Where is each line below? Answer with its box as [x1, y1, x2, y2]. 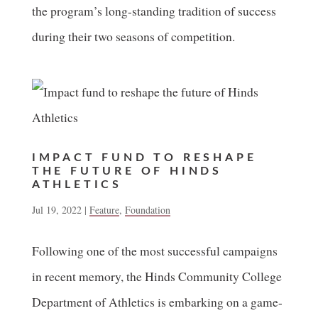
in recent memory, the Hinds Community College [31, 268, 282, 285]
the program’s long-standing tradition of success [31, 2, 276, 19]
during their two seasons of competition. [31, 28, 235, 45]
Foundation [124, 203, 170, 216]
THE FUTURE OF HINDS [31, 165, 222, 177]
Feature [89, 203, 119, 216]
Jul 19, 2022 [31, 203, 82, 216]
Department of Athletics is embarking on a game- [31, 293, 283, 310]
